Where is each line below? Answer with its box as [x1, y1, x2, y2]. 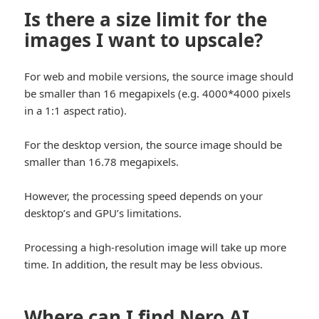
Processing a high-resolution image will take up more [24, 240, 287, 255]
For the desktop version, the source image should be [24, 137, 283, 152]
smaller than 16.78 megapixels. [24, 155, 179, 169]
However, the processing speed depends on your [24, 189, 263, 204]
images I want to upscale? [24, 27, 263, 53]
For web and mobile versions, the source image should [24, 69, 294, 84]
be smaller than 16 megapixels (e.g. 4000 [24, 86, 229, 101]
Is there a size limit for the [24, 6, 268, 33]
